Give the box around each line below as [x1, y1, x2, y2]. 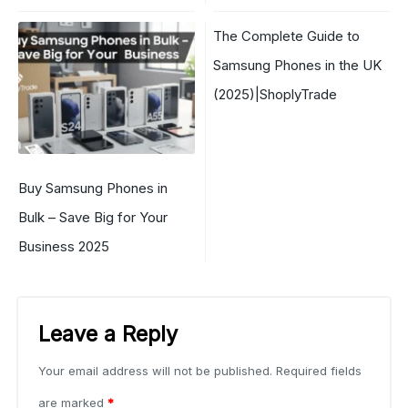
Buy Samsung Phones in [18, 179, 168, 198]
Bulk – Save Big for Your [18, 209, 168, 227]
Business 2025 [18, 238, 109, 256]
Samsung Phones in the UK [213, 56, 382, 74]
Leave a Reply [38, 321, 178, 348]
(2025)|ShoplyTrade [213, 85, 337, 103]
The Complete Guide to [213, 26, 360, 45]
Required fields [276, 363, 362, 379]
